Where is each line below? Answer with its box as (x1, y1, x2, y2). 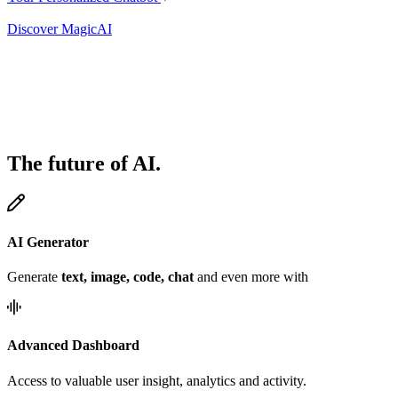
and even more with (194, 269, 308, 285)
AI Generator (7, 234, 89, 250)
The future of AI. (7, 151, 161, 175)
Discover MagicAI (7, 20, 112, 36)
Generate (7, 269, 61, 285)
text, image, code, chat (61, 269, 194, 285)
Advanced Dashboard (7, 338, 139, 354)
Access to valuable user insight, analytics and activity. (7, 372, 306, 388)
